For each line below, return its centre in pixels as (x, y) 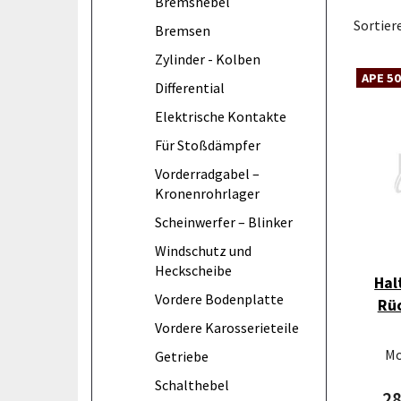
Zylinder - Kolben (208, 59)
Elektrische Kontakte (221, 116)
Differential (190, 87)
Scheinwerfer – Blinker (224, 222)
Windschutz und (203, 250)
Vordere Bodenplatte (219, 299)
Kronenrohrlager (207, 193)
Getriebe (182, 356)
